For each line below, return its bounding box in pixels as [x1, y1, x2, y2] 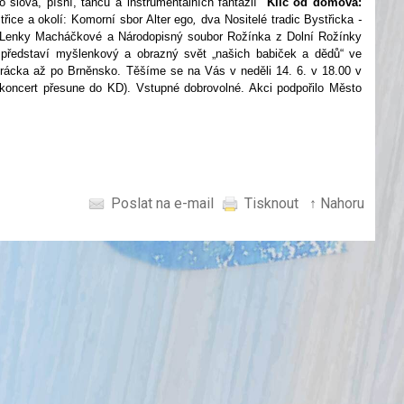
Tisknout [244, 195, 298, 213]
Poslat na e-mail [111, 195, 214, 213]
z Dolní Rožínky [275, 30, 362, 43]
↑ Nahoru [309, 195, 364, 213]
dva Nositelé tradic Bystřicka [201, 13, 354, 26]
